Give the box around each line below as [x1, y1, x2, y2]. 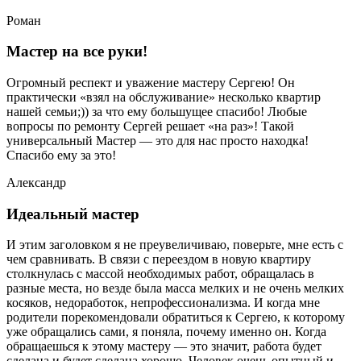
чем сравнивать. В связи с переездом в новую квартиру [6, 252, 311, 267]
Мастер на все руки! [6, 43, 147, 60]
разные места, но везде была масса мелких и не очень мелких [6, 281, 344, 296]
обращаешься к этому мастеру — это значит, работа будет [6, 339, 322, 354]
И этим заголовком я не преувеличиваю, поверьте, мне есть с [6, 238, 343, 252]
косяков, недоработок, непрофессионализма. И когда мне [6, 296, 320, 310]
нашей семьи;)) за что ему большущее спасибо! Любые [6, 105, 307, 119]
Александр [6, 176, 66, 190]
